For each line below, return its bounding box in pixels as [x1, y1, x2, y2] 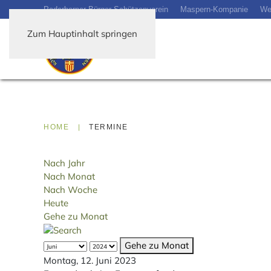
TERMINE [89, 122, 128, 131]
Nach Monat [44, 170, 95, 182]
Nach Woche [44, 183, 97, 195]
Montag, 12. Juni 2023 [44, 255, 136, 266]
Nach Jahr [44, 157, 85, 169]
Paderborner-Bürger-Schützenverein [44, 4, 168, 14]
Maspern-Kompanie [180, 4, 248, 14]
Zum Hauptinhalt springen [27, 28, 137, 39]
